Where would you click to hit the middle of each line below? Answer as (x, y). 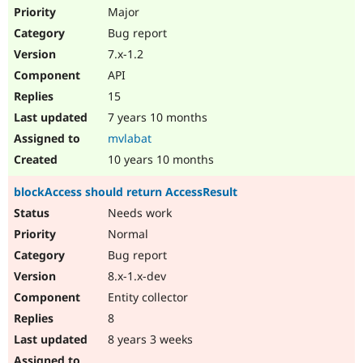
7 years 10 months (156, 117)
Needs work (138, 213)
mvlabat (130, 139)
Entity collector (146, 297)
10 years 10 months (159, 160)
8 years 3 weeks (149, 340)
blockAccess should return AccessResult (126, 192)
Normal (126, 234)
